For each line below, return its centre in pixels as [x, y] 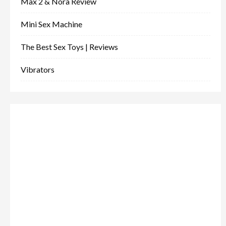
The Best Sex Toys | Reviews [69, 47]
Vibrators [37, 70]
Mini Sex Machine [51, 24]
